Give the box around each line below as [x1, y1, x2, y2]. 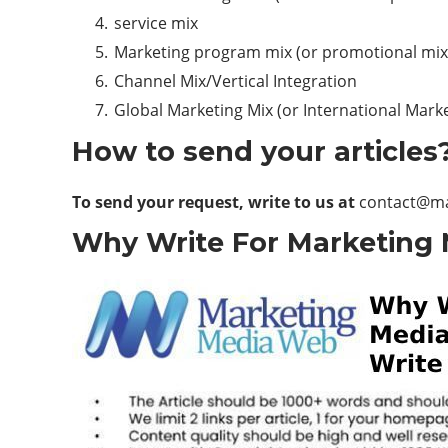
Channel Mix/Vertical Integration [114, 70, 357, 92]
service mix [114, 12, 198, 34]
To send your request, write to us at [72, 191, 359, 213]
